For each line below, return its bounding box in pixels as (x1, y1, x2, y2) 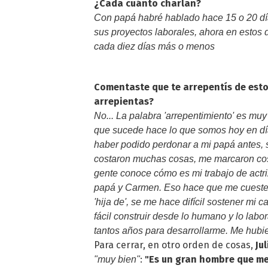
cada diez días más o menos (94, 41, 215, 52)
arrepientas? (94, 96, 154, 108)
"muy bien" (94, 254, 140, 265)
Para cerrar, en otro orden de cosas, (94, 239, 255, 251)
